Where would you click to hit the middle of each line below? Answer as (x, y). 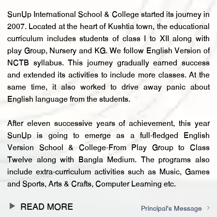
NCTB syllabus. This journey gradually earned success (108, 69)
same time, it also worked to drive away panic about (108, 93)
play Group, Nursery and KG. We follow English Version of (108, 57)
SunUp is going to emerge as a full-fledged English (108, 141)
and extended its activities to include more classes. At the (108, 81)
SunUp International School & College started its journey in (108, 20)
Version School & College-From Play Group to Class (108, 154)
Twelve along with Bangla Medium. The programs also (108, 166)
